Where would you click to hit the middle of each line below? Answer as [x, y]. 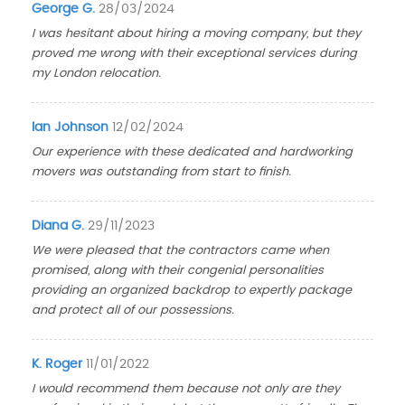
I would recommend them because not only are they [186, 389]
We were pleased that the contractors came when [181, 251]
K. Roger [57, 364]
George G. [64, 9]
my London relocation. [97, 74]
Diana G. [58, 226]
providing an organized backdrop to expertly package [192, 291]
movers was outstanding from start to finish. [162, 172]
